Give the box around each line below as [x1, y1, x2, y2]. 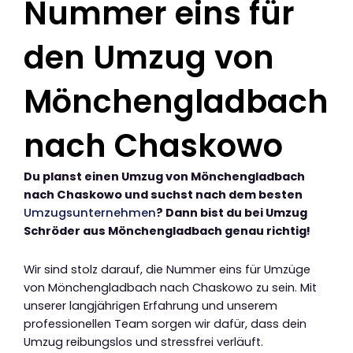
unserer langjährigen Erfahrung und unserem [24, 297, 277, 314]
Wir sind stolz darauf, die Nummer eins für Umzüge [24, 261, 310, 277]
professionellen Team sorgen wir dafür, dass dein [24, 315, 307, 332]
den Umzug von [24, 35, 274, 80]
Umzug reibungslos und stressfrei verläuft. [24, 333, 263, 350]
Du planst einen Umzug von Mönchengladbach [24, 169, 305, 185]
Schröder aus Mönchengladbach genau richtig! [24, 223, 310, 240]
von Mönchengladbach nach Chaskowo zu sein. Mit [24, 279, 317, 295]
